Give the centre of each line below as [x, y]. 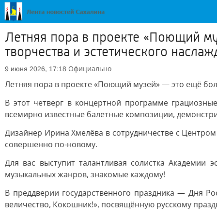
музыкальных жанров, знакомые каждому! [85, 174]
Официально [90, 69]
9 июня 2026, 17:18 [36, 69]
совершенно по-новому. [51, 144]
